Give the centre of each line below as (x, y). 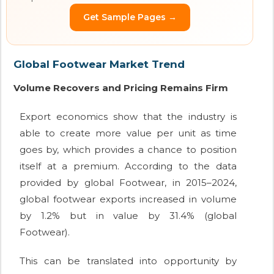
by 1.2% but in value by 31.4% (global (128, 216)
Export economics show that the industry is (128, 117)
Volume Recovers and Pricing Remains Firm (121, 88)
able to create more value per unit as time (128, 133)
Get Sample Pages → (130, 17)
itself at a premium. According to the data (128, 166)
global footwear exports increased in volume (128, 199)
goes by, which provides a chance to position (128, 150)
